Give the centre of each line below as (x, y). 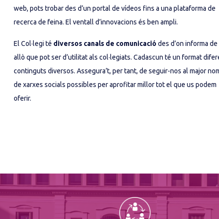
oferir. (22, 98)
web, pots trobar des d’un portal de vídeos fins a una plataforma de (115, 8)
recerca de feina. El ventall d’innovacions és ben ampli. (96, 22)
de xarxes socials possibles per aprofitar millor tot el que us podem (115, 85)
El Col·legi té (33, 44)
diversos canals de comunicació (105, 44)
